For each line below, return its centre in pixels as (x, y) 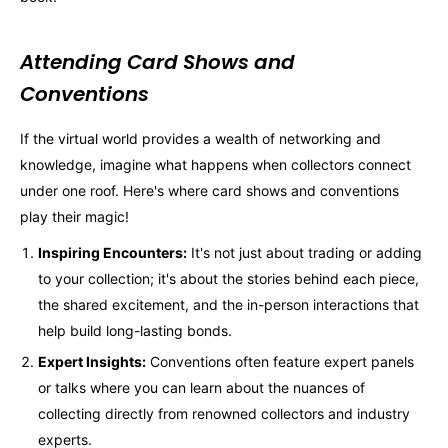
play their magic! (74, 217)
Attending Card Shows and (157, 62)
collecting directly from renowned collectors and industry (224, 414)
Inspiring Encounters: (112, 253)
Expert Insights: (92, 362)
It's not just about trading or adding (304, 253)
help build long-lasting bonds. (135, 331)
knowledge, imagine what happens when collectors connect (215, 165)
